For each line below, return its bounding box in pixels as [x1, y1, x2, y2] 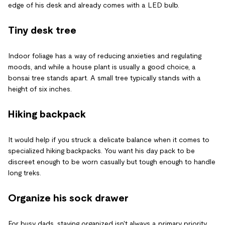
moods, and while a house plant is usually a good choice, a [8, 63, 196, 71]
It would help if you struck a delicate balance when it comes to [8, 136, 209, 144]
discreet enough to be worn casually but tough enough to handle [8, 158, 215, 166]
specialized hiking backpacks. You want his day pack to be [8, 147, 195, 155]
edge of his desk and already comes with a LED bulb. [8, 1, 179, 9]
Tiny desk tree [8, 25, 76, 36]
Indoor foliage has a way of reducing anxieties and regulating [8, 52, 201, 60]
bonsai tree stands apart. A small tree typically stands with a [8, 74, 201, 82]
